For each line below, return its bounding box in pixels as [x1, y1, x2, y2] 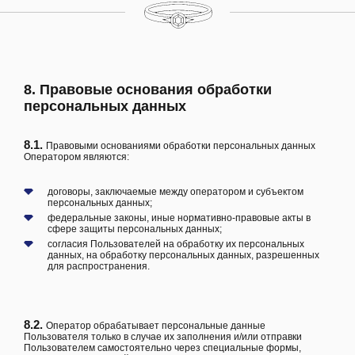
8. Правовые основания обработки [24, 82, 272, 98]
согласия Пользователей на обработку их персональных [48, 239, 304, 250]
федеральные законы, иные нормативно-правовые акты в [48, 212, 311, 224]
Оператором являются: [24, 151, 129, 163]
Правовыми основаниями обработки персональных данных [46, 140, 315, 152]
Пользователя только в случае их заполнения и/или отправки [24, 331, 302, 343]
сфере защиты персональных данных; [48, 223, 222, 235]
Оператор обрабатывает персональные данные [46, 320, 265, 332]
